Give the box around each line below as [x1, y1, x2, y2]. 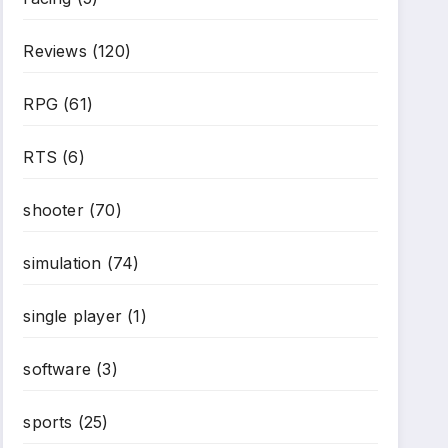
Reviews [23, 41, 87, 61]
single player [23, 306, 122, 326]
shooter [23, 200, 84, 220]
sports [23, 412, 73, 432]
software [23, 359, 91, 379]
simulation [23, 253, 102, 273]
